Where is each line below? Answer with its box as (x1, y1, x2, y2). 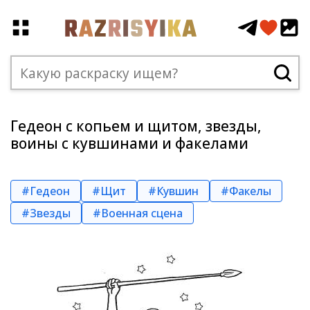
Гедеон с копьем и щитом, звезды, (10, 116, 262, 136)
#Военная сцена (93, 206, 183, 221)
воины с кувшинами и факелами (10, 134, 248, 153)
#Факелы (221, 183, 271, 199)
